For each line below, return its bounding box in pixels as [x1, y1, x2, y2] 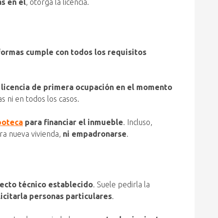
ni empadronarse [63, 129, 127, 139]
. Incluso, [123, 118, 152, 127]
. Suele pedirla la [93, 180, 150, 189]
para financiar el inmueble [23, 118, 123, 127]
